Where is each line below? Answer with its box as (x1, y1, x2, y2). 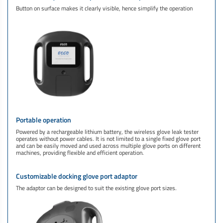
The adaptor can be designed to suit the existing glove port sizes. (16, 183, 177, 193)
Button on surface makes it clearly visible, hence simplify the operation (16, 3, 193, 13)
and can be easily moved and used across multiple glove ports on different (16, 141, 201, 151)
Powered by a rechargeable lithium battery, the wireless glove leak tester (16, 127, 199, 137)
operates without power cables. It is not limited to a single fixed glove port (16, 134, 201, 144)
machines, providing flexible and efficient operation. (16, 148, 144, 158)
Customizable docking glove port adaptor (16, 171, 137, 182)
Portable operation (16, 114, 71, 126)
